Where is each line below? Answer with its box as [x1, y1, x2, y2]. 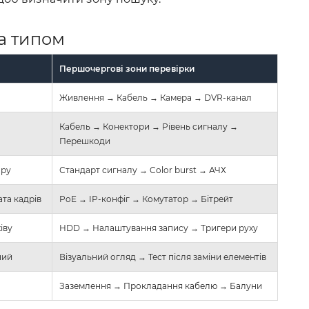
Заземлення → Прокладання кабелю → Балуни [59, 281, 262, 292]
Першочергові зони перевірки [59, 63, 195, 74]
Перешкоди [59, 136, 110, 147]
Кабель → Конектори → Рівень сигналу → [59, 121, 238, 132]
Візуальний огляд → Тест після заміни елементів [59, 252, 266, 263]
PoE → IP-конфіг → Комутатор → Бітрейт [59, 194, 233, 205]
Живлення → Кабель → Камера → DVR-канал [59, 92, 252, 103]
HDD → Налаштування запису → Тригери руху [59, 223, 258, 234]
